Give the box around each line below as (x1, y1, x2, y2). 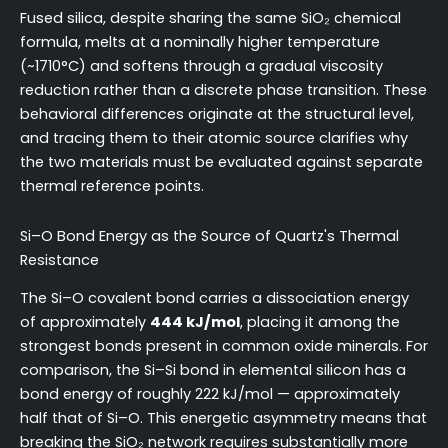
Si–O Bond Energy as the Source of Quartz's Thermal (20, 225, 399, 246)
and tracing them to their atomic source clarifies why (20, 128, 408, 149)
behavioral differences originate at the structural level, (20, 104, 414, 125)
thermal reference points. (20, 176, 204, 197)
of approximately (20, 312, 150, 332)
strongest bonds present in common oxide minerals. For (20, 336, 428, 356)
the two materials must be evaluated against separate (20, 152, 423, 173)
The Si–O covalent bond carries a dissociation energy (20, 288, 409, 308)
